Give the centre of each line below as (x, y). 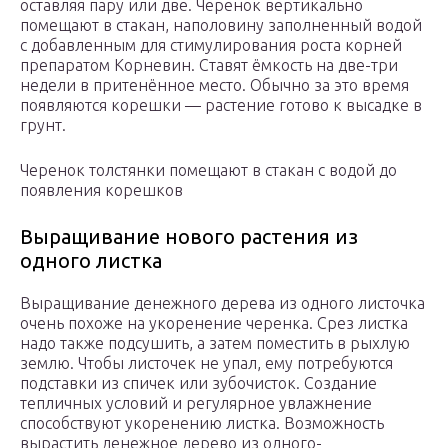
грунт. (43, 125)
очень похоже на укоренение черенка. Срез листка (214, 323)
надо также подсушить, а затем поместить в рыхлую (215, 343)
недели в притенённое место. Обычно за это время (214, 85)
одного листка (91, 261)
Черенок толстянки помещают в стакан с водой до (208, 170)
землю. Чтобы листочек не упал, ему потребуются (206, 363)
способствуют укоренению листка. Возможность (202, 423)
